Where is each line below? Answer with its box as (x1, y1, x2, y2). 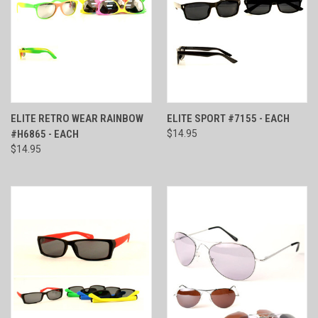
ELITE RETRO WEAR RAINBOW (11, 111, 143, 125)
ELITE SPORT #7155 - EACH (166, 111, 290, 125)
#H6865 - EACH (11, 127, 79, 141)
